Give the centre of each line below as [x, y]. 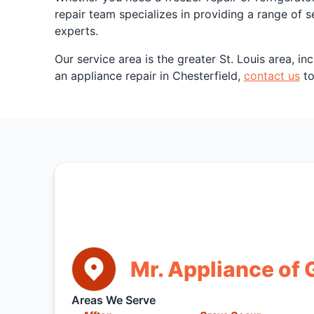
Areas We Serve [113, 300]
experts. [76, 31]
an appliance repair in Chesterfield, [149, 76]
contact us [272, 76]
